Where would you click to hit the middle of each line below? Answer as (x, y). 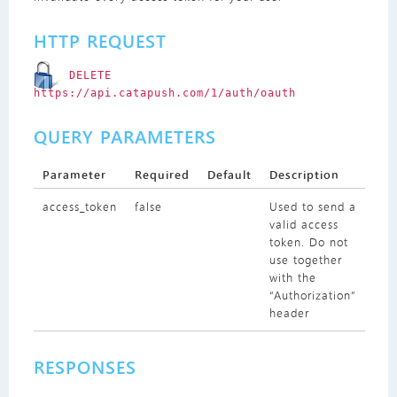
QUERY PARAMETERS (125, 137)
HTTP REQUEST (100, 42)
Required (162, 175)
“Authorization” (312, 296)
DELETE (90, 76)
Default (229, 175)
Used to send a (312, 207)
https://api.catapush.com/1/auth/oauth (164, 93)
